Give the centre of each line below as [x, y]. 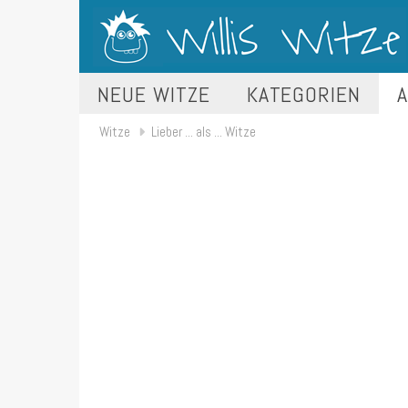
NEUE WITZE [154, 94]
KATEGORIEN [304, 94]
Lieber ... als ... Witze [204, 132]
